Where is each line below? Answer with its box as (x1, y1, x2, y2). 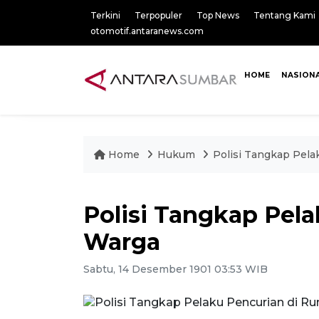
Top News (197, 10, 239, 21)
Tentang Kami (253, 10, 315, 21)
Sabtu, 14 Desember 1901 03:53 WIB (83, 263, 268, 276)
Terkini (90, 10, 120, 21)
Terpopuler (135, 10, 182, 21)
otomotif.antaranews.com (90, 26, 204, 36)
